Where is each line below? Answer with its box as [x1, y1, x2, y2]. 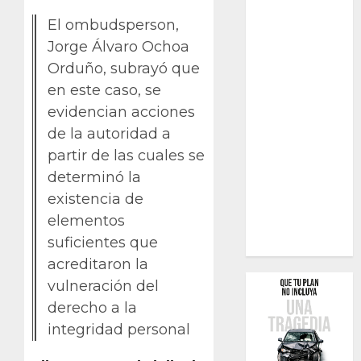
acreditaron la [48, 255, 148, 274]
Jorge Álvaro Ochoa [48, 38, 189, 56]
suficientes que [48, 234, 158, 252]
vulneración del [48, 277, 159, 296]
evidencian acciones [48, 103, 195, 122]
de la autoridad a [48, 125, 171, 143]
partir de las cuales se [48, 147, 205, 165]
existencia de [48, 190, 143, 209]
